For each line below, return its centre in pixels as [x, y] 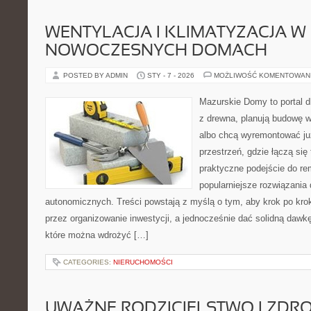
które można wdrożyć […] [97, 235]
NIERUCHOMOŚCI [143, 262]
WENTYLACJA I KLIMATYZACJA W [176, 33]
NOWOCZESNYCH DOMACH [156, 51]
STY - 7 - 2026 [171, 75]
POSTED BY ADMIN [96, 75]
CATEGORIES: [88, 262]
